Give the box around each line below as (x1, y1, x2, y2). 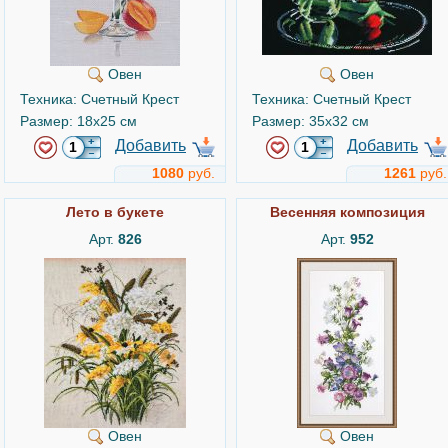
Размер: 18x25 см (20, 113, 137, 129)
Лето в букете (66, 204, 164, 220)
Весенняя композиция (269, 204, 425, 220)
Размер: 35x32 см (252, 113, 369, 129)
